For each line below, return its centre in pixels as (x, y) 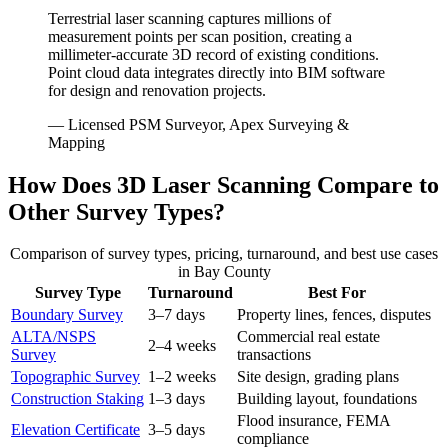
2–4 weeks (182, 346)
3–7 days (176, 315)
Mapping (76, 142)
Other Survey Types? (116, 211)
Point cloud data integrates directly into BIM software (216, 72)
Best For (337, 293)
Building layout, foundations (327, 399)
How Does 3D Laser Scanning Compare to (223, 184)
